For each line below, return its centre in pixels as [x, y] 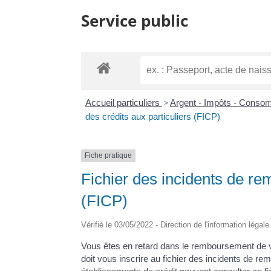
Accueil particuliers [123, 103]
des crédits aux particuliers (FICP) [152, 117]
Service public [135, 20]
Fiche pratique [109, 156]
